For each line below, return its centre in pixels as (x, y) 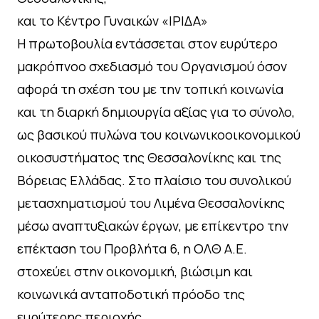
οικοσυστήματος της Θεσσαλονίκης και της (149, 157)
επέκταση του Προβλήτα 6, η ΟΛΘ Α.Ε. (132, 248)
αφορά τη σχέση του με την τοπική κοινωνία (150, 89)
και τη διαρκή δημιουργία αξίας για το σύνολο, (156, 111)
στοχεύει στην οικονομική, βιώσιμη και (135, 271)
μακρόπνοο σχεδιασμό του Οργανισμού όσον (152, 66)
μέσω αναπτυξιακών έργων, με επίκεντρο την (153, 225)
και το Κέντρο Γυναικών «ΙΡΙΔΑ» (113, 20)
